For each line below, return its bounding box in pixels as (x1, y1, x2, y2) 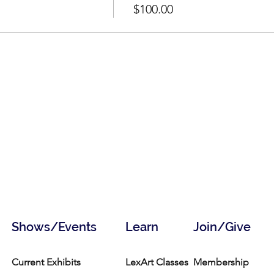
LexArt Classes (125, 256, 188, 268)
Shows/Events (12, 220, 97, 234)
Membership (193, 256, 249, 268)
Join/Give (193, 220, 251, 234)
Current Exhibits (12, 256, 81, 268)
